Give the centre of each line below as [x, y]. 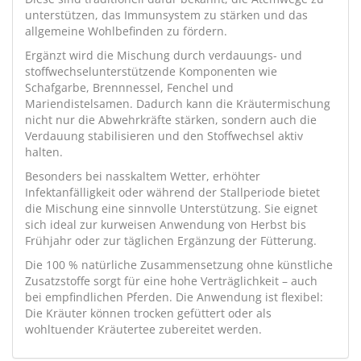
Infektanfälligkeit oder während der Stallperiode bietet [172, 192]
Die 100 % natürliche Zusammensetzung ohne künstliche [179, 265]
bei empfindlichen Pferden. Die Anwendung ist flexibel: [174, 297]
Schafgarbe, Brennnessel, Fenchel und [129, 87]
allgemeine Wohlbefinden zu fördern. [126, 31]
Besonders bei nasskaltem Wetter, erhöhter [143, 176]
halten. [44, 152]
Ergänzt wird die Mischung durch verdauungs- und [164, 55]
